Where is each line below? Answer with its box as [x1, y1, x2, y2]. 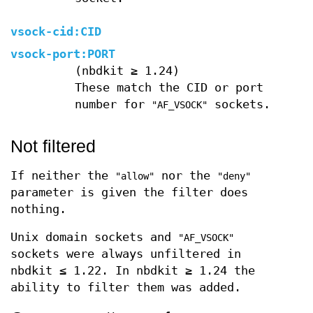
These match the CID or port [74, 80, 263, 94]
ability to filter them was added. [10, 280, 241, 294]
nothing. [10, 202, 66, 216]
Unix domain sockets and [10, 230, 178, 244]
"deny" [217, 170, 251, 182]
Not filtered [10, 136, 96, 156]
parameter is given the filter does [10, 185, 248, 199]
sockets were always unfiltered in [10, 247, 241, 261]
